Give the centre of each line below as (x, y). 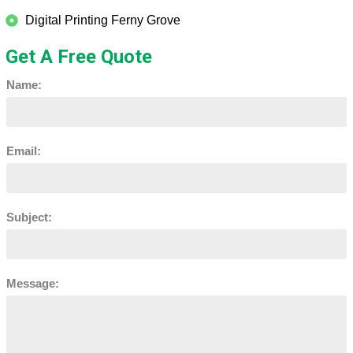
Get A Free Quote (79, 56)
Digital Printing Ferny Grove (102, 20)
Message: (33, 283)
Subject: (29, 217)
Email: (24, 150)
